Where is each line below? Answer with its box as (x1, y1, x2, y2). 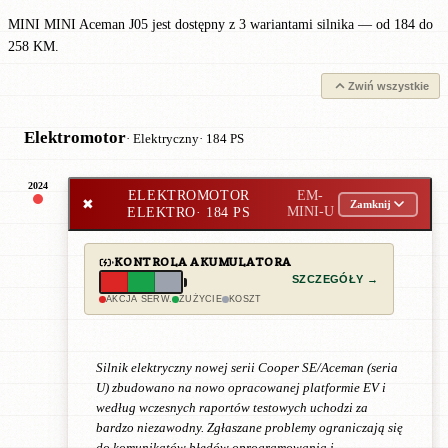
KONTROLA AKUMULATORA (114, 254, 292, 270)
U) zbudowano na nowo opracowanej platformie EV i (96, 380, 386, 395)
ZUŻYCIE (179, 294, 223, 304)
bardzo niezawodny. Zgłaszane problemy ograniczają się (96, 420, 403, 435)
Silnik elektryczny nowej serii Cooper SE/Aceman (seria (96, 360, 398, 375)
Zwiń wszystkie (348, 80, 429, 92)
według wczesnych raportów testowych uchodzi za (96, 400, 368, 415)
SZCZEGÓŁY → (291, 273, 379, 285)
